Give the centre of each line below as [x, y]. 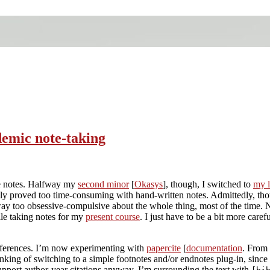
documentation [214, 248]
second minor [103, 184]
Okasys [149, 184]
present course [113, 216]
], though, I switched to [208, 184]
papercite [164, 248]
